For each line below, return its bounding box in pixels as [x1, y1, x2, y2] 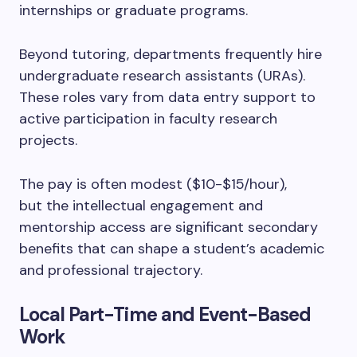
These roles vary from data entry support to [19, 88, 316, 107]
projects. [19, 131, 77, 150]
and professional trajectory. [19, 261, 206, 280]
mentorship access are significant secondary [19, 218, 318, 237]
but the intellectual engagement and [19, 196, 263, 215]
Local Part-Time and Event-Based [19, 302, 312, 327]
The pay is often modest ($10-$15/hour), [19, 175, 287, 194]
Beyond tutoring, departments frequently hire [19, 45, 322, 64]
